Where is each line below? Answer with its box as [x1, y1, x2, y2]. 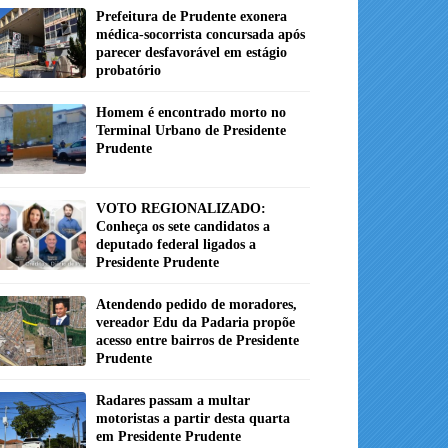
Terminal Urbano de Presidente [96, 123, 286, 139]
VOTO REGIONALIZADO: [96, 201, 266, 217]
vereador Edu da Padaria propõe [96, 315, 295, 331]
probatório [96, 63, 161, 79]
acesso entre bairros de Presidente [96, 333, 299, 349]
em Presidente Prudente [96, 429, 241, 445]
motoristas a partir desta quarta [96, 411, 290, 427]
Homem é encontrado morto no [96, 105, 286, 121]
